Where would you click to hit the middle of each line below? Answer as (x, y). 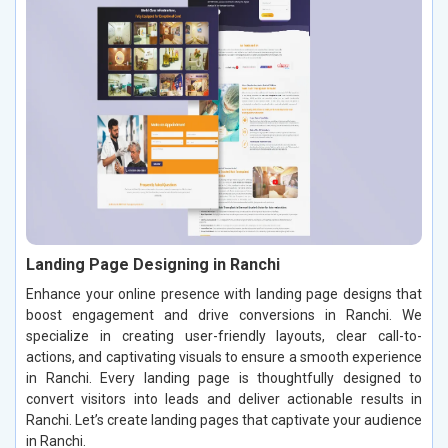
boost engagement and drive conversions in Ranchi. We (224, 314)
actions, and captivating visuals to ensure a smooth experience (224, 356)
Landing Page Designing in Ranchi (153, 264)
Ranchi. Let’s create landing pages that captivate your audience (224, 419)
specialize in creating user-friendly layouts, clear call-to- (224, 335)
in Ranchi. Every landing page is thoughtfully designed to (224, 377)
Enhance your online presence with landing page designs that (224, 293)
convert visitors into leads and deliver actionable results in (224, 398)
